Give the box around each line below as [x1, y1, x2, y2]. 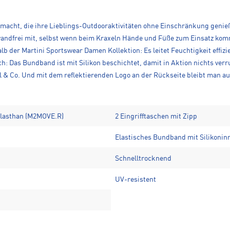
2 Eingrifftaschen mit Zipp [115, 112, 197, 120]
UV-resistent [115, 176, 156, 183]
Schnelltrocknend [115, 155, 171, 162]
